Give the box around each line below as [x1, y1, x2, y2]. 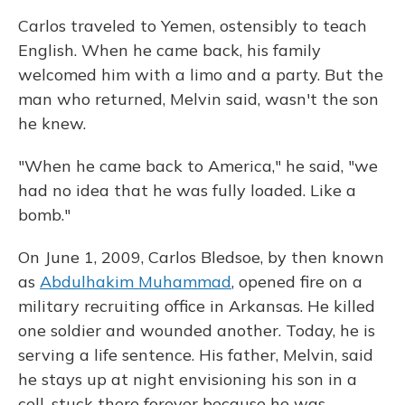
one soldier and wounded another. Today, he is [18, 320, 375, 341]
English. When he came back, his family [18, 40, 321, 61]
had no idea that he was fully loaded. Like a [18, 180, 356, 201]
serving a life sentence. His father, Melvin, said [18, 344, 373, 365]
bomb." [18, 204, 71, 225]
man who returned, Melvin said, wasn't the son [18, 89, 379, 109]
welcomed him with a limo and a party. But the [18, 64, 383, 85]
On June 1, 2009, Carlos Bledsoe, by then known [18, 247, 384, 268]
